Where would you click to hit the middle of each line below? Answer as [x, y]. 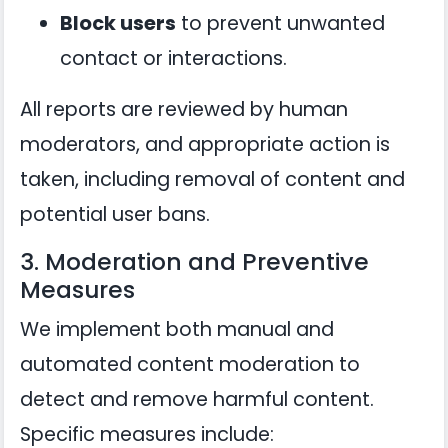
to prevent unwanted [280, 23]
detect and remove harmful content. [197, 399]
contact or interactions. [173, 58]
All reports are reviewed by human [184, 109]
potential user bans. [115, 214]
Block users [118, 23]
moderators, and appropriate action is [205, 144]
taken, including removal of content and [212, 179]
